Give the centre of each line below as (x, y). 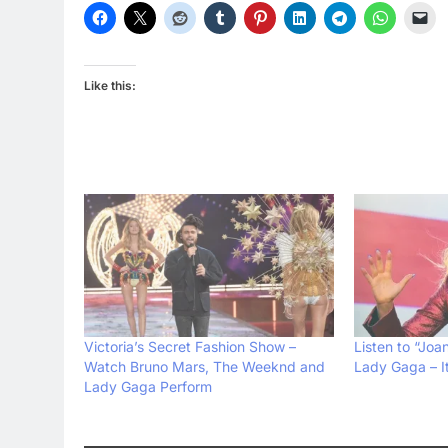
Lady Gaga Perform (148, 386)
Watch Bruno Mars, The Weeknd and (204, 366)
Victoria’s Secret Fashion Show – (190, 346)
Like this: (110, 86)
